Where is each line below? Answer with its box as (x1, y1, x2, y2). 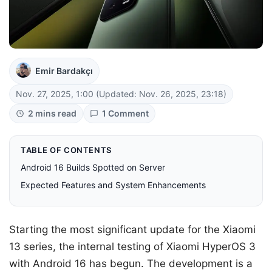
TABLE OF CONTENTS (21, 145, 112, 155)
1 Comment (102, 108, 149, 119)
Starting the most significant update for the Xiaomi (9, 223, 256, 236)
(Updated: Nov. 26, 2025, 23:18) (96, 89, 226, 100)
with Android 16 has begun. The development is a (9, 257, 253, 270)
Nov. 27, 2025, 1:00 (16, 89, 96, 100)
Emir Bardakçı (35, 66, 93, 76)
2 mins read (28, 108, 76, 119)
